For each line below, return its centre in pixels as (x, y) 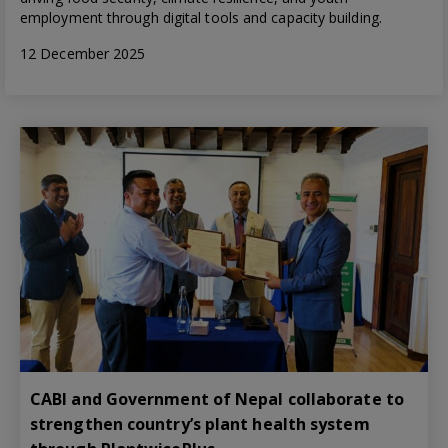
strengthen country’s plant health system (200, 423)
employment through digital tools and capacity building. (201, 17)
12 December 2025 (83, 53)
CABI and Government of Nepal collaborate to (217, 398)
